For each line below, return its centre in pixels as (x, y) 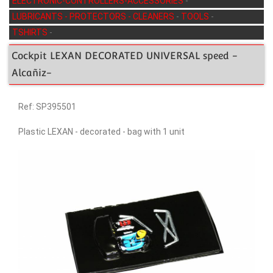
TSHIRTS (31, 33)
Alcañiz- (32, 73)
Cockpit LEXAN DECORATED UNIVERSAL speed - (125, 56)
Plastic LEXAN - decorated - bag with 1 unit (101, 132)
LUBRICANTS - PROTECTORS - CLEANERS (94, 17)
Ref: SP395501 (47, 107)
